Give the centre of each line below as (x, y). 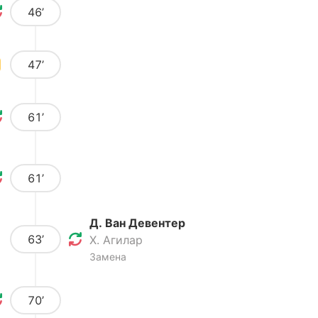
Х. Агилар (116, 240)
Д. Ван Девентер (137, 223)
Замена (108, 257)
